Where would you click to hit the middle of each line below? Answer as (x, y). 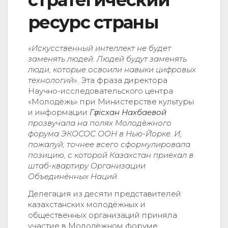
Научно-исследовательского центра (101, 91)
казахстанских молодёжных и (87, 204)
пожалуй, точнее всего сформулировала (109, 145)
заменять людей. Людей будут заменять (107, 59)
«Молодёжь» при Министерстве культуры (111, 102)
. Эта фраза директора (122, 80)
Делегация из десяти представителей (105, 193)
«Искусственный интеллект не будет (99, 48)
